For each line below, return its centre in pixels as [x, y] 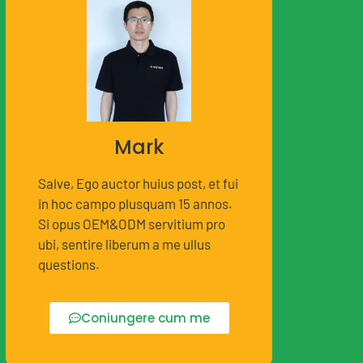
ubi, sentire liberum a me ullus [124, 243]
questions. [69, 264]
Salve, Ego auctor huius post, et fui [138, 183]
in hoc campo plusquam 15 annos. [135, 203]
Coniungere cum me [145, 318]
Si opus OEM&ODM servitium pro [132, 223]
